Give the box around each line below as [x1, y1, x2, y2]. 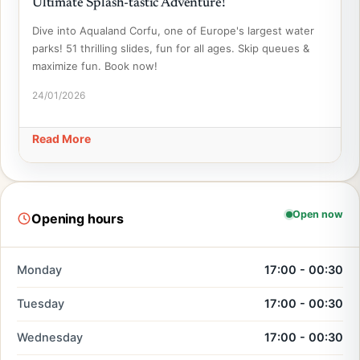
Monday [17, 263, 62, 277]
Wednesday [17, 330, 83, 345]
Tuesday [17, 297, 64, 311]
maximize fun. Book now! [32, 59, 157, 72]
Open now [292, 208, 343, 220]
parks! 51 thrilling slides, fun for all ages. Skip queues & [32, 42, 309, 55]
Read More [32, 132, 91, 145]
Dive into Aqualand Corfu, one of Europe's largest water [32, 24, 314, 37]
